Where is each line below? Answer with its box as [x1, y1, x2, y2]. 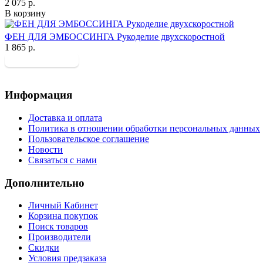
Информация [5, 89, 72, 102]
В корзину [5, 8, 46, 19]
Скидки [28, 242, 59, 253]
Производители [28, 232, 91, 242]
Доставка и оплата [28, 112, 102, 123]
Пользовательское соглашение [28, 133, 149, 144]
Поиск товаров [28, 221, 88, 232]
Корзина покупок [28, 211, 98, 221]
